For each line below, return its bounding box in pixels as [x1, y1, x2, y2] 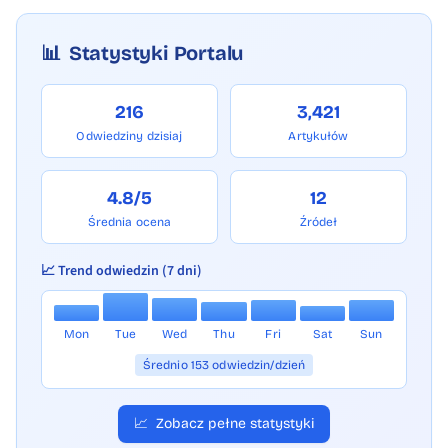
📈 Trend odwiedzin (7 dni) [41, 260, 202, 281]
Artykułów [288, 128, 349, 143]
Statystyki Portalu [68, 40, 244, 65]
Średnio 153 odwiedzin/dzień [142, 357, 306, 372]
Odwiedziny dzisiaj [76, 128, 183, 143]
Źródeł [299, 214, 338, 229]
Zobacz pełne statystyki [156, 414, 314, 432]
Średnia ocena [87, 214, 172, 229]
